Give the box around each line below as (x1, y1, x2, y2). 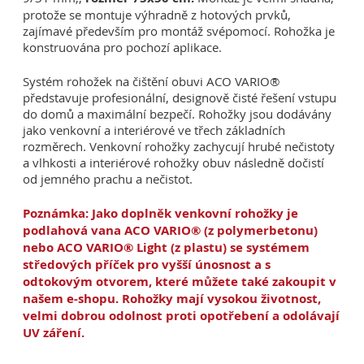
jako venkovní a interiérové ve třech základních (23, 122, 286, 139)
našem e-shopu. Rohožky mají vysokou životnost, (23, 290, 322, 308)
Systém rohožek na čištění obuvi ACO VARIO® (23, 73, 280, 90)
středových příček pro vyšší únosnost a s (23, 256, 271, 274)
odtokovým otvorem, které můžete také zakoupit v (23, 273, 337, 291)
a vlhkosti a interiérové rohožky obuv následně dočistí (23, 154, 325, 171)
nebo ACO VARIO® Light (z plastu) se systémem (23, 239, 310, 257)
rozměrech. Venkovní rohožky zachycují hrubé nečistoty (23, 138, 336, 155)
